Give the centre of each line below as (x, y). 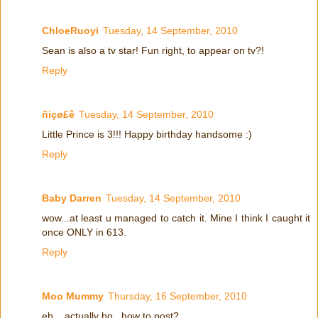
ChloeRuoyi (70, 30)
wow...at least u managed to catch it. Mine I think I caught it (176, 218)
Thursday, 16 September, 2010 (177, 296)
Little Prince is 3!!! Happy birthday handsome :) (147, 134)
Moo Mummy (73, 296)
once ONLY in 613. (84, 232)
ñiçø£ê (58, 114)
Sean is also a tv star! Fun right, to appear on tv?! (153, 50)
